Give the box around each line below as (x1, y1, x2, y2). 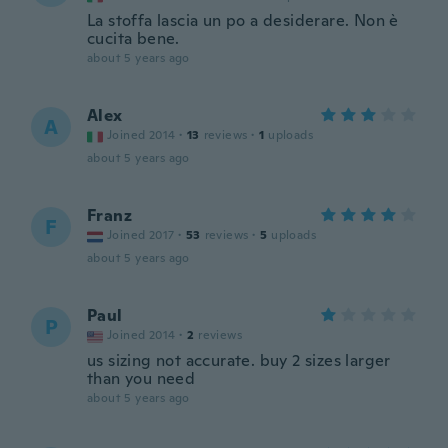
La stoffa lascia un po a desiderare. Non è (87, 10, 399, 31)
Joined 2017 (107, 227, 175, 243)
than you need (87, 368, 196, 389)
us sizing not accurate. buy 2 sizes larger (87, 350, 391, 371)
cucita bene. (87, 28, 180, 49)
